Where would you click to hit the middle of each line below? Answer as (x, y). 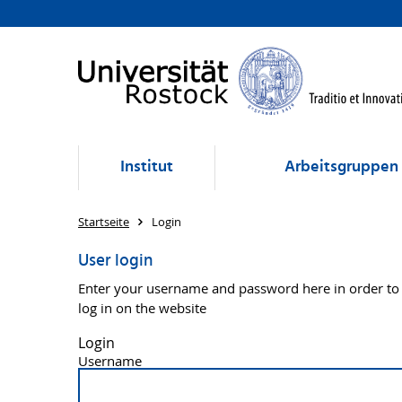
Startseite (104, 222)
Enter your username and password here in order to (239, 288)
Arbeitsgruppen (341, 167)
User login (115, 261)
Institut (147, 167)
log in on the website (142, 308)
